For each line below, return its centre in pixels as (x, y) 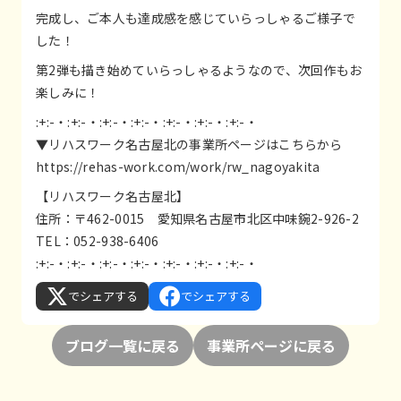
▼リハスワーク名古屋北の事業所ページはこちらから (189, 144)
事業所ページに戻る (271, 345)
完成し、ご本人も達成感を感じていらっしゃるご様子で (196, 17)
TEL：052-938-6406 (98, 240)
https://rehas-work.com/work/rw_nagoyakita (178, 166)
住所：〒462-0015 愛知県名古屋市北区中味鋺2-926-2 (197, 218)
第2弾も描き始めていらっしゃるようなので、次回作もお (199, 69)
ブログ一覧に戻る (123, 345)
